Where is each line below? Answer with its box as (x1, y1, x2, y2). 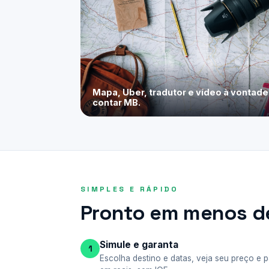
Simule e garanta (100, 239, 178, 250)
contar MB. (92, 97, 141, 107)
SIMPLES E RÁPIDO (80, 184, 179, 194)
